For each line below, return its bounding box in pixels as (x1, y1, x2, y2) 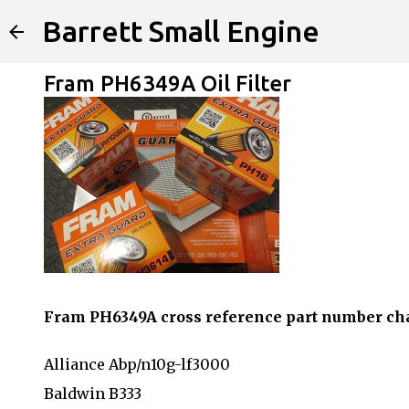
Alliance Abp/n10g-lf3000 (44, 354, 230, 373)
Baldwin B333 (44, 383, 142, 403)
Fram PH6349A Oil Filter (44, 71, 291, 96)
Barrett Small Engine (42, 15, 320, 47)
